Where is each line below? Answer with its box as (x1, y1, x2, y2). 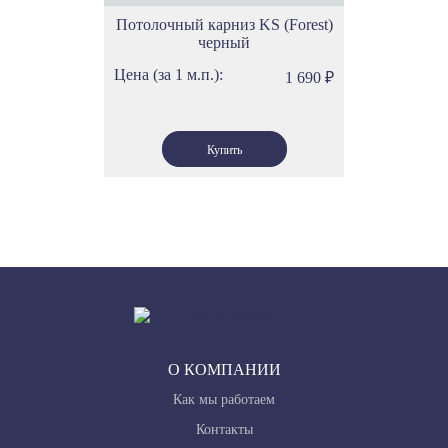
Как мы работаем (173, 392, 275, 407)
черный (198, 34, 250, 51)
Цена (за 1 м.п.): (114, 66, 223, 83)
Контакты (195, 422, 253, 437)
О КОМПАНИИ (167, 361, 281, 378)
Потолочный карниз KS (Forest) (115, 16, 333, 33)
